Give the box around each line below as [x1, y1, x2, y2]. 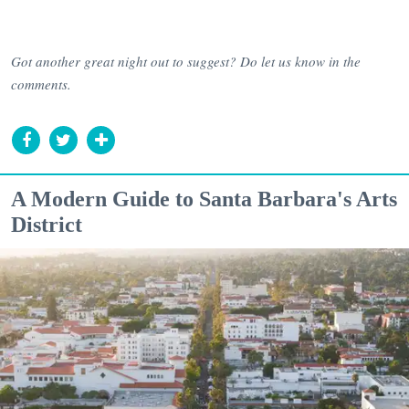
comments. [11, 75, 76, 93]
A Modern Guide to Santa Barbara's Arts [11, 187, 397, 211]
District [11, 213, 82, 236]
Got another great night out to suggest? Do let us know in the [11, 52, 361, 70]
